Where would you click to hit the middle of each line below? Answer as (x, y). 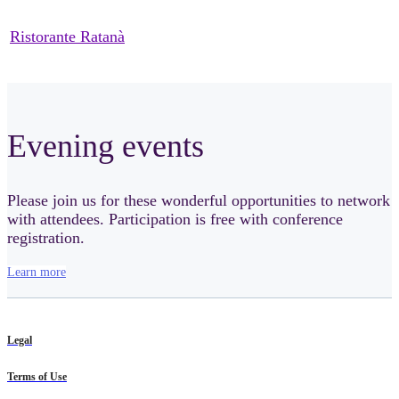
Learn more (37, 272)
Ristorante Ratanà (67, 37)
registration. (46, 238)
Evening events (106, 147)
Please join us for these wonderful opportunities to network (199, 200)
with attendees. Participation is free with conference (175, 219)
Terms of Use (37, 377)
